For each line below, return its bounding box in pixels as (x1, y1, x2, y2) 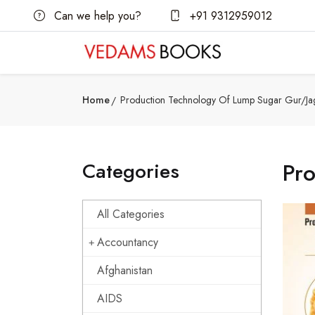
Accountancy (97, 234, 158, 250)
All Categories (97, 206, 165, 222)
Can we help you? (51, 7, 141, 24)
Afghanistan (97, 262, 153, 278)
